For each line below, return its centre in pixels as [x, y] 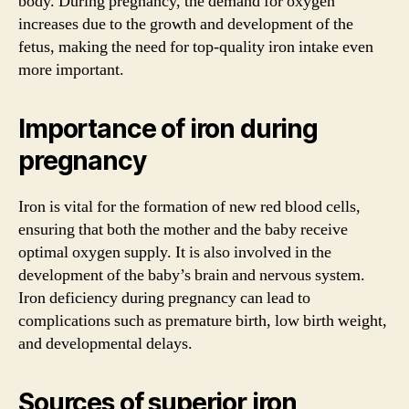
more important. [71, 69]
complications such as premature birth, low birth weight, [203, 320]
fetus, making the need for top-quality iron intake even [196, 47]
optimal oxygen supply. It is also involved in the [175, 252]
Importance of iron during [168, 128]
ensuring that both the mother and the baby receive [183, 229]
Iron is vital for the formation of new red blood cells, [189, 206]
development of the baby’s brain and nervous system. [192, 275]
